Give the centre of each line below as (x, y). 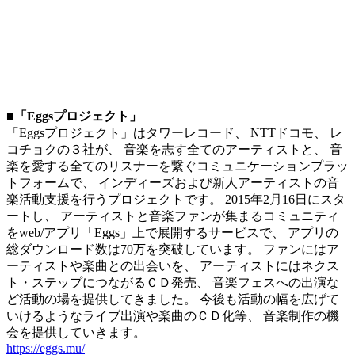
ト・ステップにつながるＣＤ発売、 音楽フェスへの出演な (173, 282)
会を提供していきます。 (76, 332)
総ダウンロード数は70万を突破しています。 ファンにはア (173, 249)
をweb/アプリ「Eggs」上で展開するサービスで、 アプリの (172, 232)
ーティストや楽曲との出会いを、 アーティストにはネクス (173, 265)
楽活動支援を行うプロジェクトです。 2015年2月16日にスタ (176, 199)
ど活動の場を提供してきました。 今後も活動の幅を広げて (173, 299)
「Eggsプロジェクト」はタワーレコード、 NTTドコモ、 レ (174, 132)
